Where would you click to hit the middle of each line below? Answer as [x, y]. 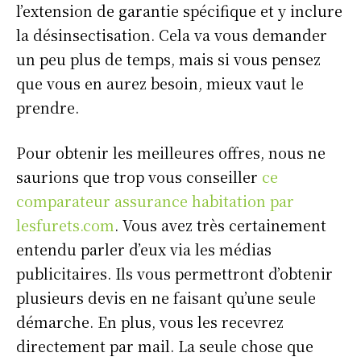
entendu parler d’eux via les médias [144, 249]
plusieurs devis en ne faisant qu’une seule [166, 297]
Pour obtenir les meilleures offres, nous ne [171, 152]
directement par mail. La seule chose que [165, 346]
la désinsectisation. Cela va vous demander [172, 35]
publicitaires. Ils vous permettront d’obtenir [174, 273]
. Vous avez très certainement [220, 225]
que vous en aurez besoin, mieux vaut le [160, 83]
